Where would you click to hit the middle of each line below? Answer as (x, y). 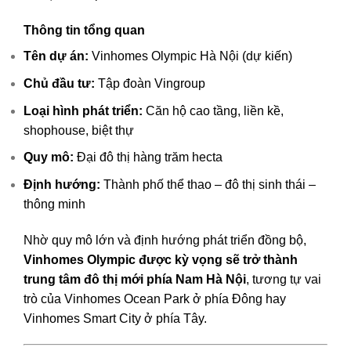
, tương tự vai (284, 279)
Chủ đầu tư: (59, 83)
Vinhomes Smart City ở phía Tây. (115, 318)
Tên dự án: (56, 56)
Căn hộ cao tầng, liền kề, (213, 110)
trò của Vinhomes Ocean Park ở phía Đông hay (155, 299)
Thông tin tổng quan (84, 31)
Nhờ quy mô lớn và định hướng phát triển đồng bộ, (165, 240)
